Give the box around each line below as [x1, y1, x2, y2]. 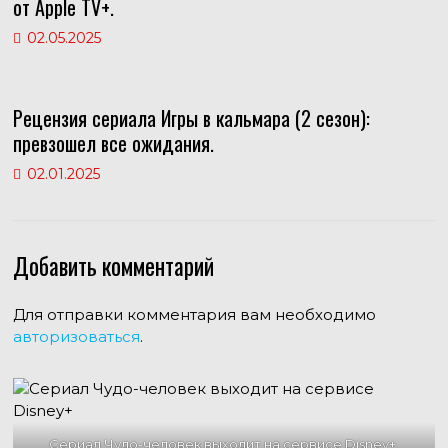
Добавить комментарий [12, 249, 214, 284]
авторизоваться [12, 327, 140, 347]
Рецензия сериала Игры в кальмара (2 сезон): [12, 103, 370, 134]
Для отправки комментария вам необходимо [12, 305, 376, 325]
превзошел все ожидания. [12, 128, 214, 159]
